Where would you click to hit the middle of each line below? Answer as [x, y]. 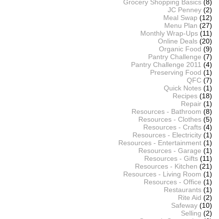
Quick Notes [182, 88]
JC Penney [184, 10]
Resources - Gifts [171, 158]
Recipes [185, 96]
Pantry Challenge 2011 [166, 64]
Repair [191, 103]
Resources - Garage [170, 150]
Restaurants [182, 189]
